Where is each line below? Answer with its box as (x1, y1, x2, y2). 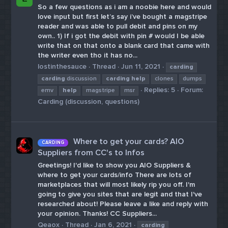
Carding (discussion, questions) (38, 97, 140, 106)
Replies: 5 (144, 85, 176, 94)
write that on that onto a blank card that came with (38, 41, 210, 50)
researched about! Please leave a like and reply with (38, 199, 209, 208)
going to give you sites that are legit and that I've (38, 189, 203, 198)
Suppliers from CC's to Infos (38, 148, 145, 158)
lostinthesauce (38, 62, 87, 71)
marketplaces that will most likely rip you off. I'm (38, 180, 195, 189)
